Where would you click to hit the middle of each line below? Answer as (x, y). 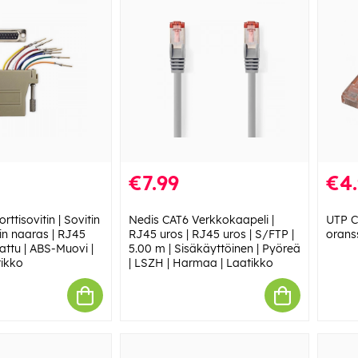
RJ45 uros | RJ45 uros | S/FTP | (211, 235)
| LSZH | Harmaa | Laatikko (201, 263)
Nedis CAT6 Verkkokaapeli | (201, 220)
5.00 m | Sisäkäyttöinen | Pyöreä (214, 249)
